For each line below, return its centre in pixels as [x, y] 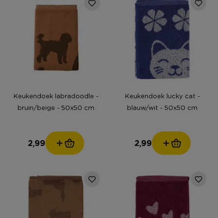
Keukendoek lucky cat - [162, 95]
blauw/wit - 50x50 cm [162, 107]
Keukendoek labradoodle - [56, 95]
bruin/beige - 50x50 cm [56, 107]
